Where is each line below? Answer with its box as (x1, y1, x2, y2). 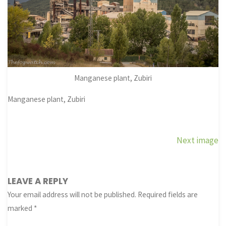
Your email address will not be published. (8, 189, 137, 199)
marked (8, 203, 34, 213)
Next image (176, 135, 218, 146)
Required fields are (138, 189, 198, 199)
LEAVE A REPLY (8, 175, 69, 187)
